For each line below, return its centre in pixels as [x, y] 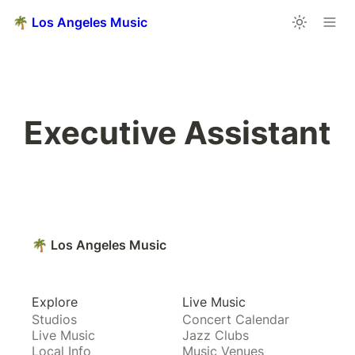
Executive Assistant [177, 133]
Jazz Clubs [216, 335]
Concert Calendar [236, 319]
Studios [54, 319]
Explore [55, 302]
